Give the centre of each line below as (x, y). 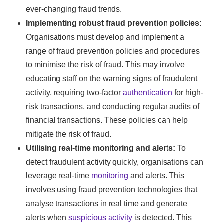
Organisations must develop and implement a (105, 37)
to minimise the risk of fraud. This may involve (106, 65)
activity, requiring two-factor (75, 93)
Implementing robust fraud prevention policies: (114, 23)
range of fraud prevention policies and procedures (113, 51)
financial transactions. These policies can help (107, 120)
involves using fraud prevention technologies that (112, 190)
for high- (188, 93)
